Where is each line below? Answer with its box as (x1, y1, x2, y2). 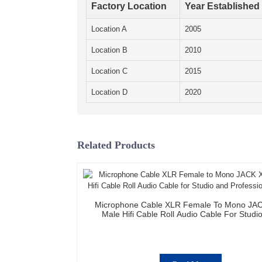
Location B (91, 46, 127, 55)
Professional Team (156, 219, 225, 229)
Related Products (77, 139, 155, 151)
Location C (91, 67, 127, 76)
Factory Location (91, 1, 167, 12)
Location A (91, 25, 127, 34)
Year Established (185, 1, 260, 12)
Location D (91, 88, 127, 97)
